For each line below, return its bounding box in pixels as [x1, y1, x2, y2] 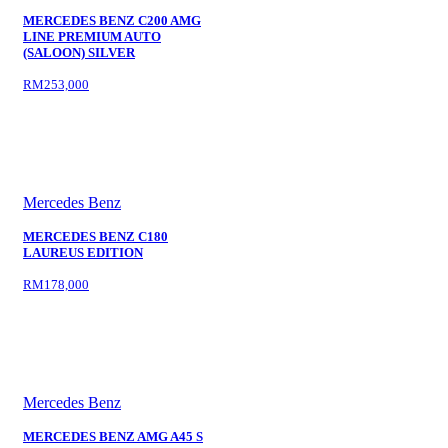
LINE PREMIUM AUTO [23, 29, 161, 44]
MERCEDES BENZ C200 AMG [23, 13, 201, 28]
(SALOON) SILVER [23, 45, 135, 60]
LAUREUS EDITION [23, 245, 143, 260]
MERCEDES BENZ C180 [23, 229, 168, 244]
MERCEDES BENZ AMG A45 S [23, 429, 203, 444]
